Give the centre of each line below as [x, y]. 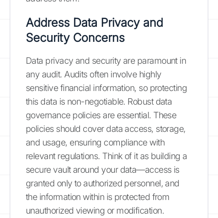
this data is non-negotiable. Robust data [99, 101]
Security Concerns [75, 37]
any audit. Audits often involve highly [94, 74]
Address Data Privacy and [94, 22]
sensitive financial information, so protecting [107, 88]
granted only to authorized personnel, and [103, 183]
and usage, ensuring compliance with [95, 142]
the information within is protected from [98, 197]
